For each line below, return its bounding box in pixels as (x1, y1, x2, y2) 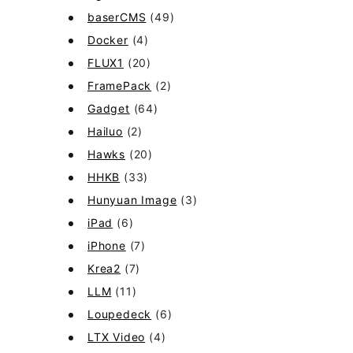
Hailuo (87, 124, 123, 138)
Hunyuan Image (87, 193, 177, 206)
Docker (87, 33, 128, 46)
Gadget (87, 102, 130, 115)
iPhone (87, 239, 126, 252)
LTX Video (87, 330, 146, 344)
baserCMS (87, 10, 147, 24)
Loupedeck (87, 307, 152, 321)
